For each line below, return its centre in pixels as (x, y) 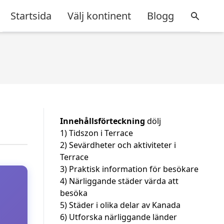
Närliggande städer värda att (124, 181)
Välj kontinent (99, 15)
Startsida (31, 15)
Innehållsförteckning (102, 121)
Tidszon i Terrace (101, 133)
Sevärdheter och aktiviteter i (122, 145)
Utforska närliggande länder (123, 217)
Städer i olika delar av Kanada (125, 205)
